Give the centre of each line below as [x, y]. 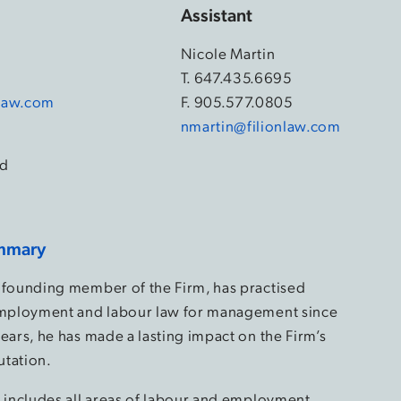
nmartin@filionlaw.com [260, 125]
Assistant [216, 14]
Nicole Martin [228, 52]
